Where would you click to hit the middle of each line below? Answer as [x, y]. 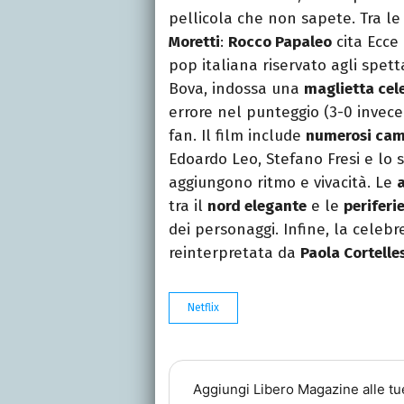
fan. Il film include [237, 136]
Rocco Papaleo [280, 42]
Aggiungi [223, 389]
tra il [188, 207]
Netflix [203, 308]
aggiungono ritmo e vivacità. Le [283, 183]
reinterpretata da [234, 253]
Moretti [194, 42]
